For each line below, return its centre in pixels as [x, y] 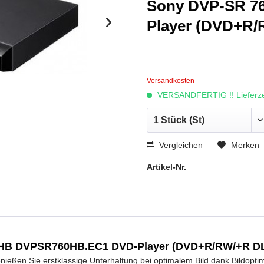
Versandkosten [170, 81]
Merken [245, 145]
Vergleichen [179, 145]
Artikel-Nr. [166, 167]
